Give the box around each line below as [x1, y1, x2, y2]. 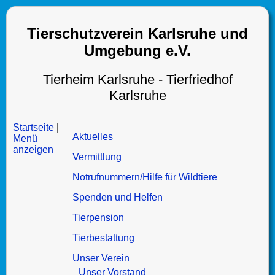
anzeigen [13, 144, 53, 155]
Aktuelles [72, 131, 114, 142]
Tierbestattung [72, 233, 135, 243]
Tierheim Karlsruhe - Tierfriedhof [42, 72, 233, 87]
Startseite [13, 122, 54, 133]
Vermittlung [72, 152, 122, 162]
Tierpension [72, 212, 125, 223]
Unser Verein [72, 253, 130, 263]
